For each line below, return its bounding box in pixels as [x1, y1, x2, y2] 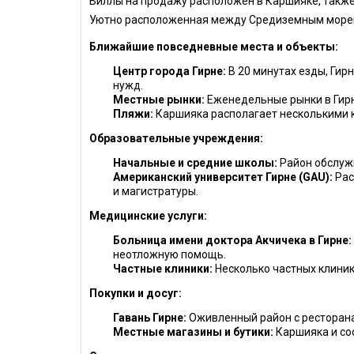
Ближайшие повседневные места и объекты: [89, 40, 338, 53]
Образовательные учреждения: [89, 132, 263, 145]
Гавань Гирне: [113, 311, 186, 324]
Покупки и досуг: [89, 287, 182, 299]
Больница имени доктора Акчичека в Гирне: [113, 234, 352, 247]
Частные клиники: [113, 262, 213, 275]
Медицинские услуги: [89, 209, 207, 222]
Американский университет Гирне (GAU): [113, 171, 333, 183]
